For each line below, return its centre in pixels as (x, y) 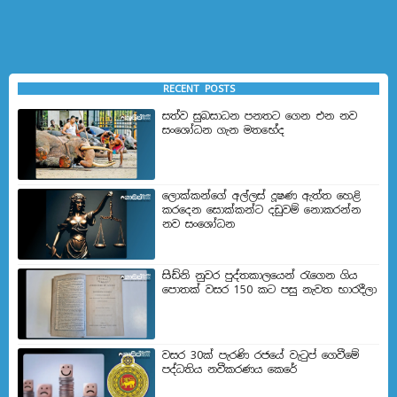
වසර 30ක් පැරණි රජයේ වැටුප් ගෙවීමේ (261, 356)
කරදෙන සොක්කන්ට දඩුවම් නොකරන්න (261, 210)
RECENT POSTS (198, 89)
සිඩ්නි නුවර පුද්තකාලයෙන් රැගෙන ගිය (260, 276)
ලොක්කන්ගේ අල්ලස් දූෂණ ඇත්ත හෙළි (261, 196)
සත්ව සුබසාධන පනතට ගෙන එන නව (260, 117)
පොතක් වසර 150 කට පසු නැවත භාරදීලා (269, 290)
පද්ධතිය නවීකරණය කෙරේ (230, 370)
